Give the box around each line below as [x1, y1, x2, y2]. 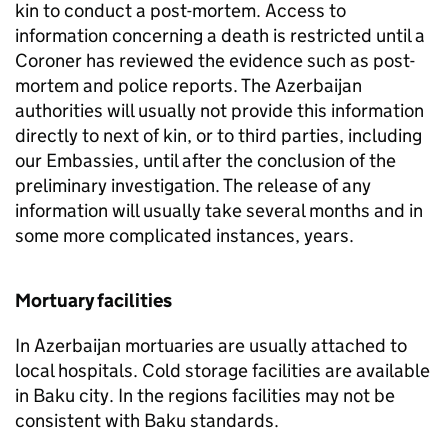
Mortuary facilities [15, 289, 172, 312]
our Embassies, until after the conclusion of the [15, 149, 396, 172]
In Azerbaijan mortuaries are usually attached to [15, 334, 407, 357]
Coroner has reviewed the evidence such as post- [15, 49, 415, 72]
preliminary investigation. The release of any [15, 174, 371, 197]
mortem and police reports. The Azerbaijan [15, 74, 362, 97]
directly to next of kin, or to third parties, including [15, 124, 422, 147]
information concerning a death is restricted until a [15, 24, 425, 47]
